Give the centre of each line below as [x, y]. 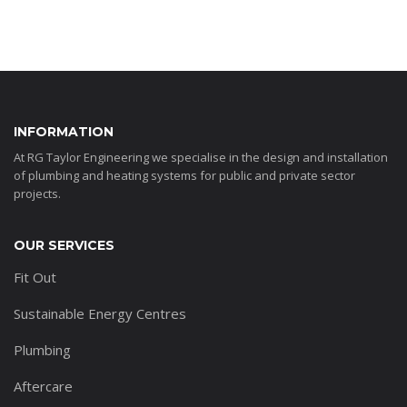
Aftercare [43, 386]
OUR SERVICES [64, 245]
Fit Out [35, 277]
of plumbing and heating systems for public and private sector [184, 175]
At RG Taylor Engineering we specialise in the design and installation [201, 157]
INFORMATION [64, 131]
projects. [37, 193]
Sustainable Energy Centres [100, 313]
